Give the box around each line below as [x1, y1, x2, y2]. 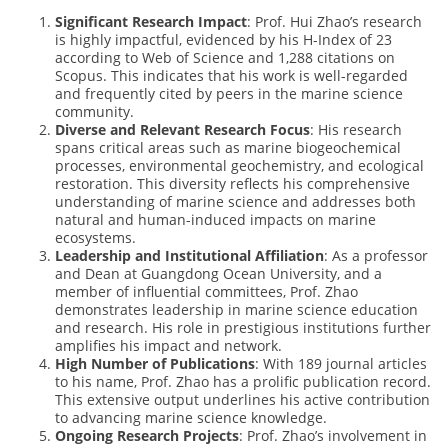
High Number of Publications [55, 354, 255, 374]
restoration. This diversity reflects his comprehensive [55, 174, 410, 194]
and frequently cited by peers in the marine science [55, 84, 403, 104]
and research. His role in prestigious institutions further [55, 318, 431, 338]
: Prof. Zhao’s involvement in [239, 426, 427, 446]
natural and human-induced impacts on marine [55, 210, 376, 230]
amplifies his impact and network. [55, 336, 282, 356]
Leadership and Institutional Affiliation [55, 246, 324, 266]
